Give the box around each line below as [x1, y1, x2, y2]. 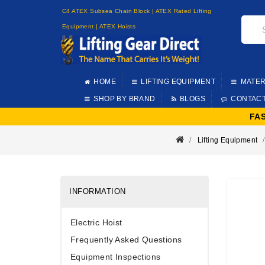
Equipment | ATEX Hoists [62, 23, 136, 30]
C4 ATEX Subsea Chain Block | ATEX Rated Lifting [62, 8, 212, 14]
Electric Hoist [70, 217, 122, 227]
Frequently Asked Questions [70, 234, 182, 244]
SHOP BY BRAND [93, 94, 156, 103]
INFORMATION [69, 186, 126, 196]
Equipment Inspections [70, 251, 161, 261]
